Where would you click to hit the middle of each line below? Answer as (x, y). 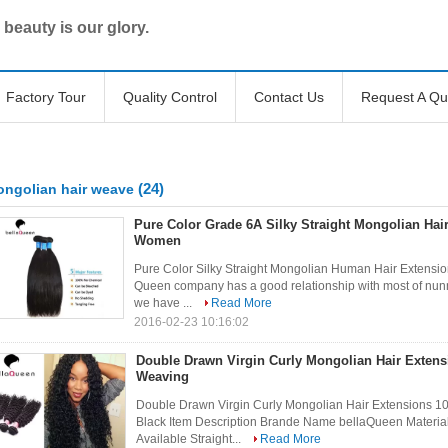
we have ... (164, 303)
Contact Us (289, 97)
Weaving (162, 376)
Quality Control (170, 97)
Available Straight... (190, 439)
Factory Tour (46, 97)
